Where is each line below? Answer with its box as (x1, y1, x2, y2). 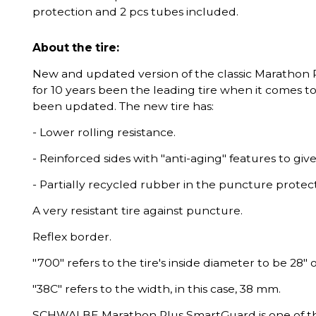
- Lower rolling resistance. (32, 126, 176, 139)
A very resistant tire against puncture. (32, 204, 243, 217)
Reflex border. (32, 230, 111, 243)
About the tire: (32, 41, 119, 54)
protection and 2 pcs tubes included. (32, 5, 238, 18)
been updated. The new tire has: (32, 99, 214, 113)
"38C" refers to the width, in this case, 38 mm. (32, 282, 281, 296)
